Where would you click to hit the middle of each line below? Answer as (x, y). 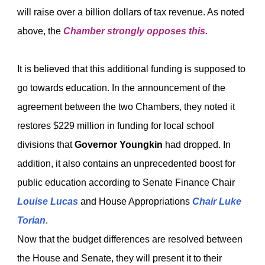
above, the (40, 31)
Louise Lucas (48, 201)
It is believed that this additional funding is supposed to (131, 69)
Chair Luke (217, 201)
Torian (31, 220)
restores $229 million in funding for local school (116, 126)
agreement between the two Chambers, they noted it (126, 107)
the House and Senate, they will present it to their (119, 258)
